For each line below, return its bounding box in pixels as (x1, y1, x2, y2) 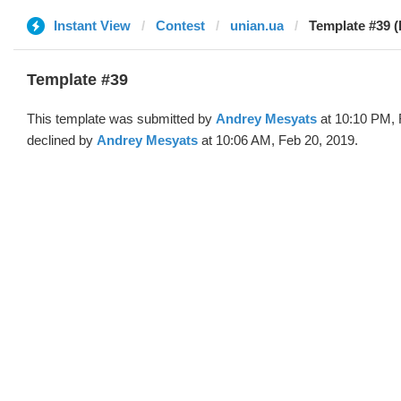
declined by (27, 132, 97, 148)
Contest (156, 18, 205, 33)
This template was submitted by (27, 111, 216, 126)
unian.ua (230, 18, 284, 33)
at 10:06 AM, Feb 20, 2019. (198, 132, 358, 148)
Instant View (54, 18, 131, 33)
